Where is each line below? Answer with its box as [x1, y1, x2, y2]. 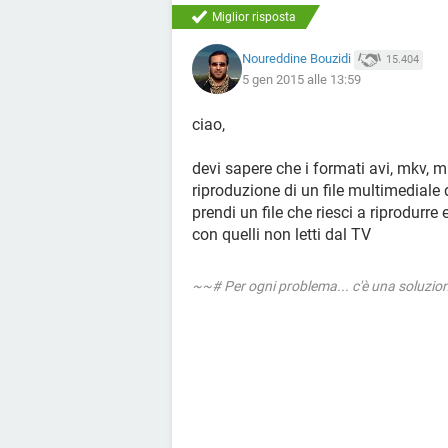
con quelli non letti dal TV [192, 225, 371, 244]
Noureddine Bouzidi [242, 51, 351, 67]
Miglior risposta [212, 10, 296, 24]
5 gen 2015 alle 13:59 [242, 71, 361, 87]
